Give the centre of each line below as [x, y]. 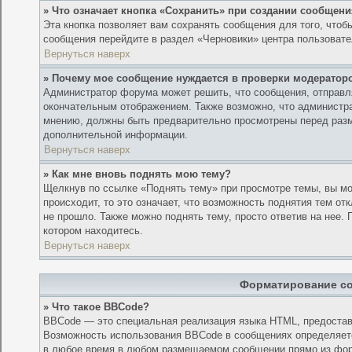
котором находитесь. [93, 231]
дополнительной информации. [116, 135]
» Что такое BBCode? [97, 307]
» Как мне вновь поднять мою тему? [137, 174]
